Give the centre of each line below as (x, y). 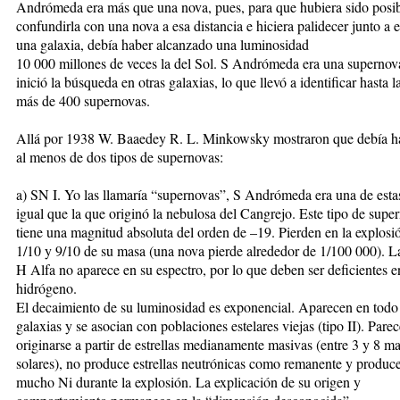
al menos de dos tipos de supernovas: (120, 156)
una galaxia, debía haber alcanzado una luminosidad (162, 44)
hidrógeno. (46, 287)
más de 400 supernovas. (83, 100)
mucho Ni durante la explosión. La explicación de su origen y (188, 381)
